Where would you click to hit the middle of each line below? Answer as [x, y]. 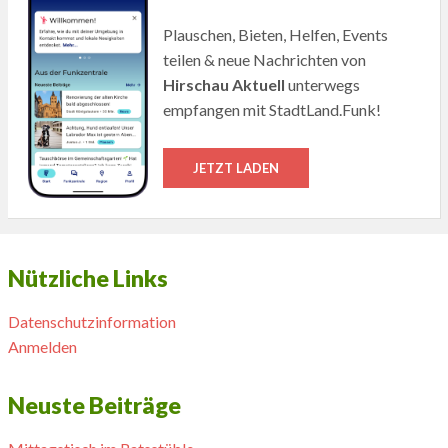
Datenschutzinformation [91, 321]
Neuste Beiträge [94, 404]
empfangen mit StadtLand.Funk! [272, 109]
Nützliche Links [87, 277]
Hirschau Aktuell [224, 84]
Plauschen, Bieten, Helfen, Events [276, 34]
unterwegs [323, 84]
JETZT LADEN [236, 167]
